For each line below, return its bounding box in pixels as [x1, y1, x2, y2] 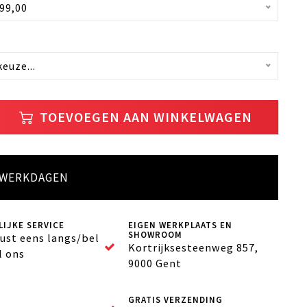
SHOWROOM [128, 229, 183, 241]
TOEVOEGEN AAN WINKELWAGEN [36, 109, 253, 125]
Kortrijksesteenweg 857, [128, 241, 259, 254]
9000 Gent [128, 256, 182, 270]
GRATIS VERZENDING [128, 294, 223, 306]
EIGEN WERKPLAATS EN [128, 219, 233, 231]
